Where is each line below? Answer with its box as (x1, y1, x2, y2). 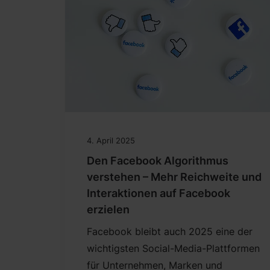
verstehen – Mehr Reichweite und (87, 171, 262, 184)
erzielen (87, 203, 130, 216)
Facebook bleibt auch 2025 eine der (87, 225, 253, 238)
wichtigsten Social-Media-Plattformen (87, 242, 260, 255)
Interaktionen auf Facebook (87, 187, 230, 200)
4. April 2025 (87, 136, 135, 146)
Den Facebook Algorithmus (87, 154, 228, 168)
